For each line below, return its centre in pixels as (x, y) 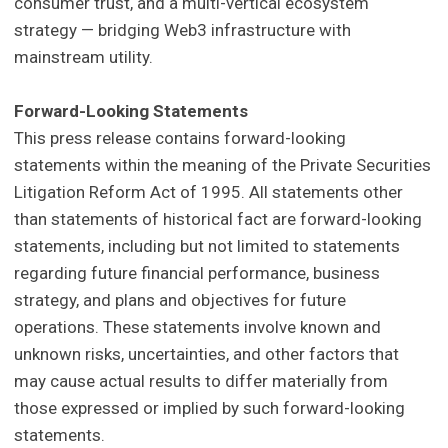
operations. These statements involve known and (198, 327)
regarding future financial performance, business (197, 273)
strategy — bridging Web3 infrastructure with (183, 30)
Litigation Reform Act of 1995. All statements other (209, 192)
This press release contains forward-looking (180, 138)
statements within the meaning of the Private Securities (223, 165)
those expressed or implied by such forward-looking (210, 408)
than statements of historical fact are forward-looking (218, 219)
